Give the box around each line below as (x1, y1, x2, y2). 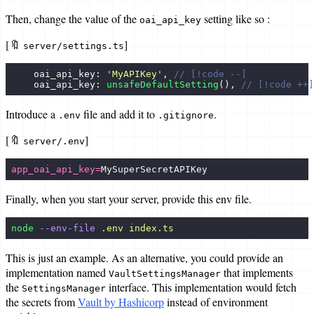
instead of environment (164, 294, 268, 309)
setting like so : (201, 11, 270, 26)
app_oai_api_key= (11, 163, 101, 175)
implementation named (6, 264, 109, 280)
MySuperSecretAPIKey (101, 163, 207, 175)
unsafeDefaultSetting (107, 78, 219, 90)
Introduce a (6, 106, 58, 121)
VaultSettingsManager (109, 268, 221, 279)
